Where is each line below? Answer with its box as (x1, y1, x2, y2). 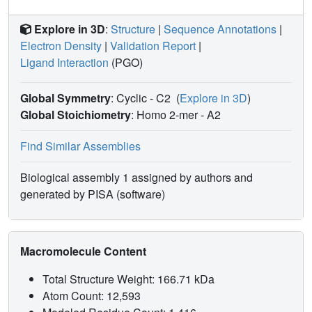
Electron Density (20, 38, 102, 54)
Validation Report (110, 38, 196, 54)
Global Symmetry (20, 90, 111, 107)
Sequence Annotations (164, 21, 276, 38)
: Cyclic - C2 (111, 90, 173, 107)
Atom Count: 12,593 (42, 288, 143, 304)
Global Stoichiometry (20, 107, 131, 123)
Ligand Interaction (20, 54, 109, 71)
